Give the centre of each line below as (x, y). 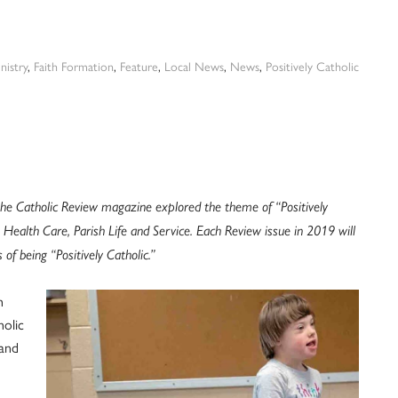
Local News (194, 66)
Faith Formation (74, 66)
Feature (139, 66)
